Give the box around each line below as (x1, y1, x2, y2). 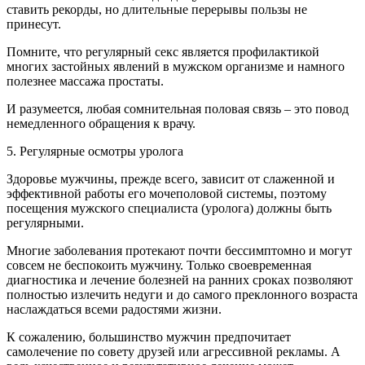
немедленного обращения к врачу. (7, 117, 196, 131)
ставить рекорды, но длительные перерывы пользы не (7, 2, 307, 17)
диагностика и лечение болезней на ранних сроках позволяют (7, 273, 353, 288)
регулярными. (7, 216, 84, 231)
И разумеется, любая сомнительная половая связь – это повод (7, 102, 349, 117)
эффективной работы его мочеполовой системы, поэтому (7, 187, 327, 201)
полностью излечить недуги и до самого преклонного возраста (7, 288, 358, 302)
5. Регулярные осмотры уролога (7, 144, 183, 159)
